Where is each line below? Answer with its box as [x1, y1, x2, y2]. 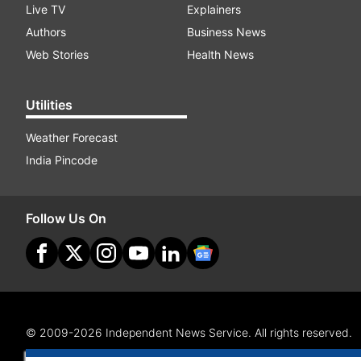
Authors [26, 25, 66, 39]
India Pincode [26, 153, 98, 167]
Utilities [26, 97, 73, 113]
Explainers [187, 2, 241, 16]
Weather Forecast [26, 131, 118, 144]
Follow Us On [26, 210, 106, 226]
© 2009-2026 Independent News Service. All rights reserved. [26, 326, 352, 339]
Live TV [26, 2, 65, 16]
